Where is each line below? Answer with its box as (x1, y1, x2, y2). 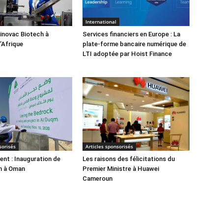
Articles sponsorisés (85, 143, 133, 150)
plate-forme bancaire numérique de (82, 40, 186, 48)
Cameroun (82, 175, 112, 182)
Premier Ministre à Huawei (82, 165, 159, 172)
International (85, 18, 116, 25)
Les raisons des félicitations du (82, 155, 175, 163)
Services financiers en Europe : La (82, 30, 180, 38)
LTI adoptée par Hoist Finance (82, 50, 172, 57)
